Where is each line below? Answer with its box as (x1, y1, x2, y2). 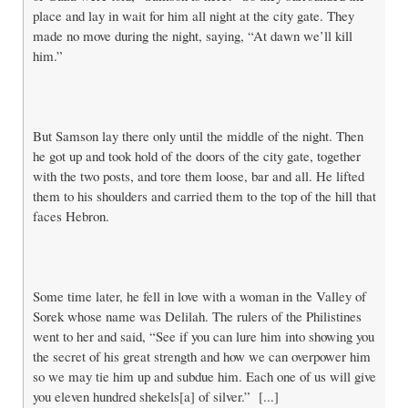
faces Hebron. (33, 206, 109, 225)
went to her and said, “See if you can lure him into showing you (33, 326, 374, 345)
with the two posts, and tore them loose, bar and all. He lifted (33, 166, 364, 185)
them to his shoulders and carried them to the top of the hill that (33, 186, 376, 205)
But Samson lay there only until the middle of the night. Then (33, 126, 363, 145)
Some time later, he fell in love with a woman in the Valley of (33, 286, 366, 305)
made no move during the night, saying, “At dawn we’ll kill (33, 25, 352, 45)
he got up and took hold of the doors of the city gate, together (33, 146, 361, 165)
